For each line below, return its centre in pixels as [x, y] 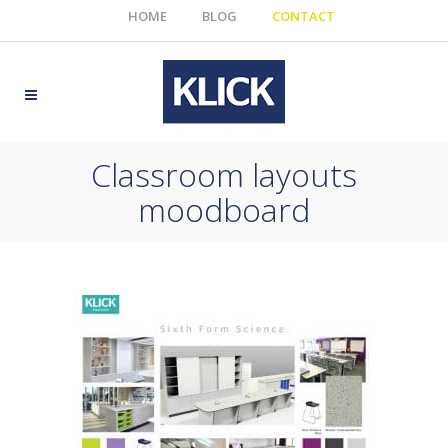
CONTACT [303, 16]
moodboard [224, 209]
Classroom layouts [224, 174]
